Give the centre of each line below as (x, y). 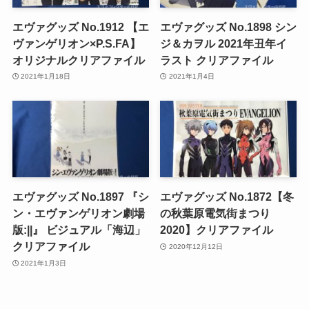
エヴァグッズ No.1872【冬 (227, 197)
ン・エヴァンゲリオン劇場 (78, 213)
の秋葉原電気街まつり (216, 213)
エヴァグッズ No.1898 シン (229, 27)
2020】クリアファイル (217, 230)
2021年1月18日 (46, 77)
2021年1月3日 (44, 263)
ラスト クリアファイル (217, 60)
